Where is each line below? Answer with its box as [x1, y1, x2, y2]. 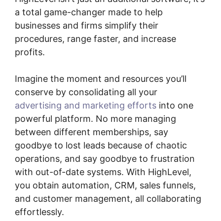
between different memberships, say [15, 126, 168, 137]
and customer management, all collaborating [15, 193, 201, 204]
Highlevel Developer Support [67, 206, 186, 217]
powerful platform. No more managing [15, 113, 176, 124]
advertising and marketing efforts [15, 100, 156, 110]
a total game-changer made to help [15, 6, 163, 17]
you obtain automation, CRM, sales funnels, [15, 180, 196, 190]
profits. [15, 46, 45, 57]
